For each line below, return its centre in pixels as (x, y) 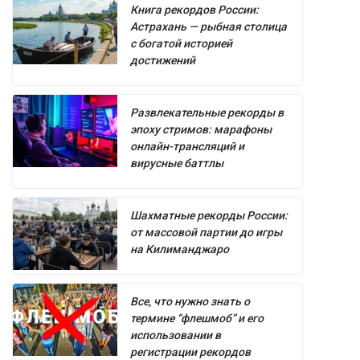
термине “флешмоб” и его (197, 319)
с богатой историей (181, 44)
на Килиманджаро (180, 250)
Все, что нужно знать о (190, 302)
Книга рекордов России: (194, 10)
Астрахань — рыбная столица (209, 27)
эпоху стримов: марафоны (201, 130)
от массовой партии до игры (206, 233)
